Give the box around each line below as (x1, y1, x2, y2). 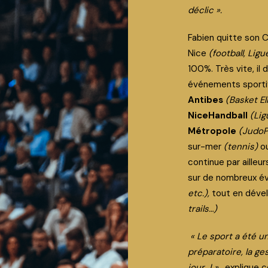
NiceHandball (188, 109, 248, 121)
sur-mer (188, 141, 221, 153)
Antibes (188, 94, 223, 106)
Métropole (188, 125, 236, 137)
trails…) (188, 203, 217, 215)
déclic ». (188, 4, 224, 16)
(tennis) (221, 141, 260, 153)
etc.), (188, 187, 212, 199)
